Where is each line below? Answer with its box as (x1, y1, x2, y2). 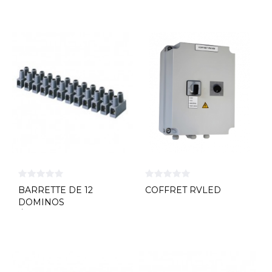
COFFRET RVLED (145, 184, 221, 195)
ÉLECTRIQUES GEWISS (18, 208, 121, 220)
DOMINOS (18, 196, 64, 208)
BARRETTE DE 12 (18, 184, 93, 195)
